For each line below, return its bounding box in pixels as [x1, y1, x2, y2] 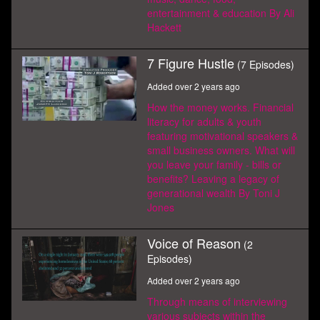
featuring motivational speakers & [147, 129, 298, 143]
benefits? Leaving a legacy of [147, 171, 279, 186]
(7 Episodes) [237, 57, 294, 71]
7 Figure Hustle [147, 54, 234, 72]
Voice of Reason [147, 234, 241, 252]
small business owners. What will [147, 143, 295, 157]
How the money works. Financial [147, 100, 294, 114]
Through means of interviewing [147, 294, 287, 309]
